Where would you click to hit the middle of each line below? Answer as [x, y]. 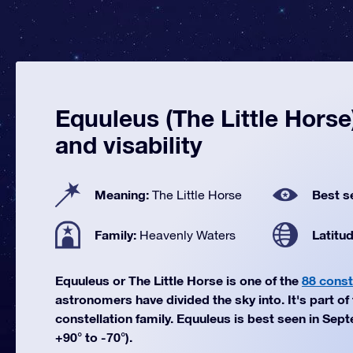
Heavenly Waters [188, 235]
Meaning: [123, 194]
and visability [129, 145]
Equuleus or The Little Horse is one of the [178, 280]
